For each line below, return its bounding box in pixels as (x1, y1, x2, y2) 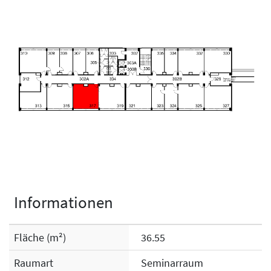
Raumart (14, 256, 53, 270)
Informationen (14, 192, 113, 212)
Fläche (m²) (14, 230, 66, 244)
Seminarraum (141, 256, 203, 270)
